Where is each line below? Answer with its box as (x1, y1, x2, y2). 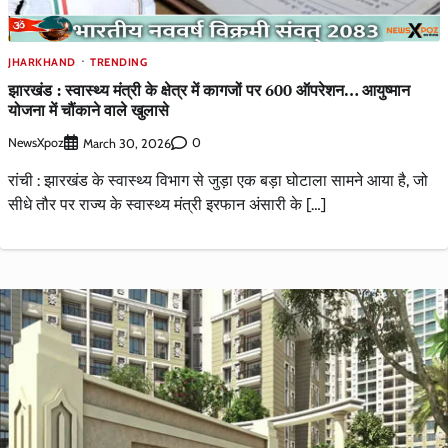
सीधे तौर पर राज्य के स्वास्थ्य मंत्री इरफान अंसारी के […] (8, 194, 326, 214)
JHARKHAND (8, 55, 76, 70)
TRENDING (90, 55, 147, 70)
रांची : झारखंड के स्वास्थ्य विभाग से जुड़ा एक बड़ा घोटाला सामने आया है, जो (8, 170, 428, 190)
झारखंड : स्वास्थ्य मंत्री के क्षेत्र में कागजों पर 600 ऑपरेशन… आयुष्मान (8, 79, 410, 102)
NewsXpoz (8, 135, 64, 151)
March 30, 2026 (83, 135, 171, 151)
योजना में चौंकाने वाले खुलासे (8, 99, 169, 122)
